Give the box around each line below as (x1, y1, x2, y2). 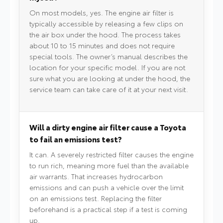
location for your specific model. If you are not (29, 62, 185, 73)
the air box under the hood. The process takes (29, 29, 181, 40)
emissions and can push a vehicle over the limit (29, 182, 184, 193)
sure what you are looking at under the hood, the (29, 73, 190, 84)
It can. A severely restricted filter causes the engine (29, 149, 194, 160)
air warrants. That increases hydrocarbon (29, 171, 163, 182)
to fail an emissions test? (29, 133, 122, 145)
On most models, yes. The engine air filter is (29, 7, 174, 18)
